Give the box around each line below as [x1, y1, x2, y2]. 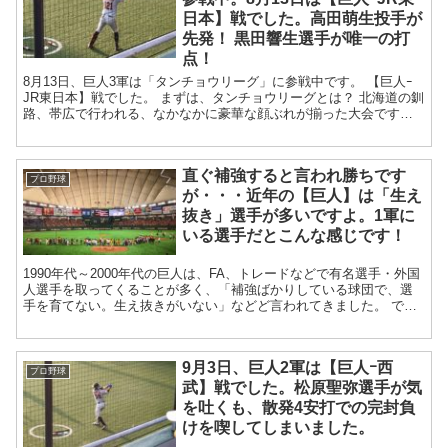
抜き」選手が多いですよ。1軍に [182, 207, 416, 225]
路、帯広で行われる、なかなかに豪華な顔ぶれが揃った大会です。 [23, 106, 414, 122]
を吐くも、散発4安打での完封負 [182, 399, 416, 417]
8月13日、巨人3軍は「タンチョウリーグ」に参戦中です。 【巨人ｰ [23, 74, 414, 90]
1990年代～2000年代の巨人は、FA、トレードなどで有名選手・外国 [23, 266, 421, 282]
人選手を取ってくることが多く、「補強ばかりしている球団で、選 [23, 282, 414, 298]
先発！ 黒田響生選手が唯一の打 [182, 30, 411, 48]
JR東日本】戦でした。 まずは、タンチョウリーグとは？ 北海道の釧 [23, 90, 425, 106]
